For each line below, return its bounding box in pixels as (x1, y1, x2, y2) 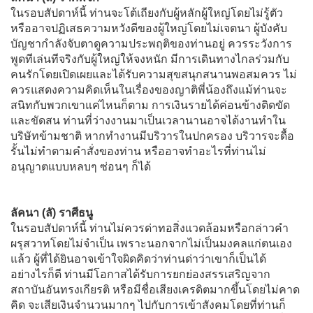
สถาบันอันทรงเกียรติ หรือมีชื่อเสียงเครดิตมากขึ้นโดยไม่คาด (10, 283, 300, 296)
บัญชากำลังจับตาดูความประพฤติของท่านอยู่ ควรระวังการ (10, 37, 292, 50)
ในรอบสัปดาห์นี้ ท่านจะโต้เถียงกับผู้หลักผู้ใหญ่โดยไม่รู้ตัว (10, 6, 283, 19)
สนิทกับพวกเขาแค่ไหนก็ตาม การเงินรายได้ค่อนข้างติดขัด (10, 99, 290, 111)
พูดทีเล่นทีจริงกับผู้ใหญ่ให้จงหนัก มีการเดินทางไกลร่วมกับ (10, 52, 289, 65)
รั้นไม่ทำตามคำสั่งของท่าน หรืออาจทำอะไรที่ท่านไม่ (10, 145, 266, 157)
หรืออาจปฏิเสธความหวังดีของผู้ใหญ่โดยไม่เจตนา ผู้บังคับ (10, 22, 287, 34)
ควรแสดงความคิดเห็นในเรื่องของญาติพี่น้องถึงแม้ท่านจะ (10, 83, 287, 96)
